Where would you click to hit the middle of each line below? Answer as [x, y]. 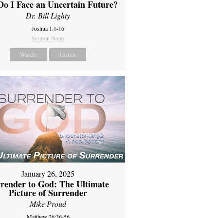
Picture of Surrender [48, 192]
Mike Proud [48, 203]
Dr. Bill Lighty [48, 16]
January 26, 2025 [48, 173]
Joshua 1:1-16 [48, 28]
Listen [68, 55]
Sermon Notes [48, 38]
